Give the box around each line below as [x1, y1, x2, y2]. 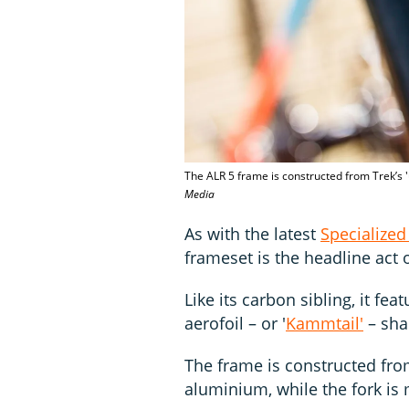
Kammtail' [286, 311, 363, 334]
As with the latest [184, 222, 320, 245]
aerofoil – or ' [184, 311, 286, 334]
